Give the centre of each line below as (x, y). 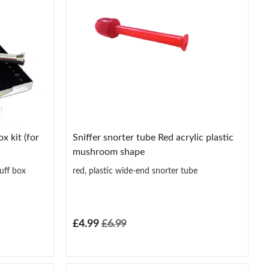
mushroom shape (109, 152)
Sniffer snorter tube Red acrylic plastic (153, 138)
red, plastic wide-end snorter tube (135, 171)
